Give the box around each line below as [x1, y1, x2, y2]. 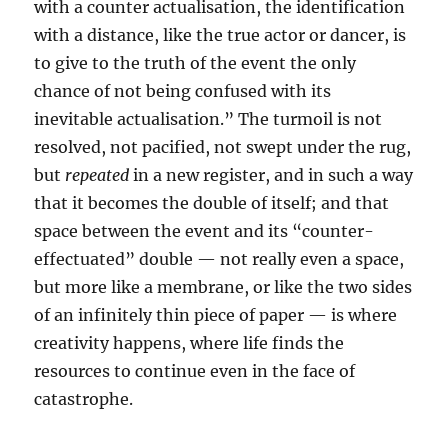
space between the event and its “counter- [34, 221, 375, 241]
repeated [65, 165, 134, 185]
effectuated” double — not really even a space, [34, 249, 405, 269]
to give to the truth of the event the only [34, 53, 357, 73]
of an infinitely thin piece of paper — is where [34, 305, 398, 325]
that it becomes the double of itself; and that [34, 193, 390, 213]
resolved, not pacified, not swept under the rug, [34, 137, 412, 157]
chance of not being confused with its [34, 81, 332, 101]
